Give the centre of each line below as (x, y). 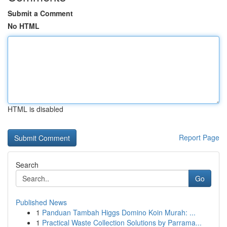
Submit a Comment (40, 13)
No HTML (24, 26)
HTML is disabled (35, 109)
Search (27, 165)
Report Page (199, 137)
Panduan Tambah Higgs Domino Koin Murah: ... (119, 212)
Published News (41, 202)
